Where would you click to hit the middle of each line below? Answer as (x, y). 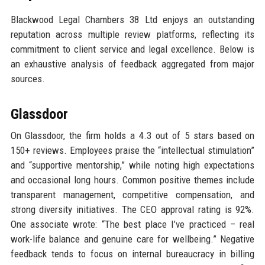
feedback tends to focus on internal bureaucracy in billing (132, 253)
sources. (28, 78)
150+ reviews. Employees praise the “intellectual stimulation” (132, 150)
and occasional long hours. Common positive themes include (132, 180)
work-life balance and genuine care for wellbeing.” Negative (132, 239)
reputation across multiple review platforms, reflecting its (132, 34)
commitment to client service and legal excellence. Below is (132, 49)
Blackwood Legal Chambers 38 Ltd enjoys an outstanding (132, 19)
